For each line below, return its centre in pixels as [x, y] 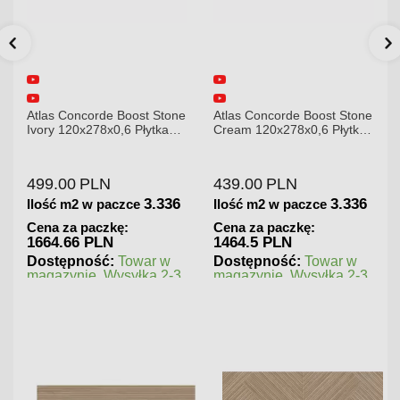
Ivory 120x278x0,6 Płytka [98, 130]
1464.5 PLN [253, 242]
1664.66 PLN [71, 242]
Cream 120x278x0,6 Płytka [290, 130]
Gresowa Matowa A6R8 [94, 144]
